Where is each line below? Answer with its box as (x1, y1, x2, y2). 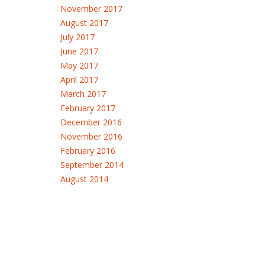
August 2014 (60, 173, 108, 185)
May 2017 (60, 60, 98, 71)
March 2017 (60, 88, 106, 99)
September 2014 (60, 159, 124, 170)
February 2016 (60, 145, 115, 156)
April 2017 (60, 74, 98, 85)
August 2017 (60, 17, 108, 28)
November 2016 (60, 131, 122, 142)
